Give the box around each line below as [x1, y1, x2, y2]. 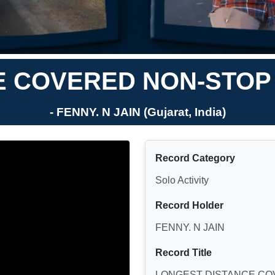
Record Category [155, 152, 235, 163]
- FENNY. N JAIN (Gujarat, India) [49, 105, 226, 118]
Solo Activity [155, 174, 209, 185]
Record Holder [155, 199, 223, 211]
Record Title [155, 247, 212, 258]
